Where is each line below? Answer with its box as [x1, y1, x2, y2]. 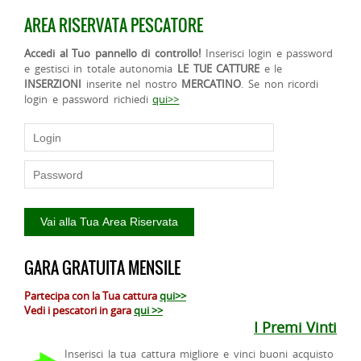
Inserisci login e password [201, 46, 334, 61]
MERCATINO [181, 77, 242, 92]
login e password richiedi [24, 92, 153, 107]
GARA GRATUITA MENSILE [24, 255, 180, 281]
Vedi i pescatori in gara [24, 303, 134, 318]
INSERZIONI [24, 77, 81, 92]
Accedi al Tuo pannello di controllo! [24, 46, 201, 61]
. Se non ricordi [241, 77, 319, 92]
